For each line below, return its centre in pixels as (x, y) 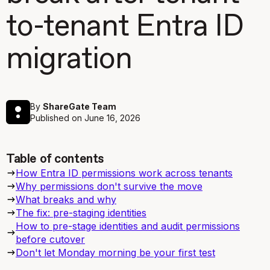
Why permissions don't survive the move (109, 186)
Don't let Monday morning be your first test (115, 253)
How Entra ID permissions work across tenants (124, 173)
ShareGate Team (80, 106)
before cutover (50, 239)
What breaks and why (66, 199)
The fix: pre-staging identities (81, 213)
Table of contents (55, 159)
